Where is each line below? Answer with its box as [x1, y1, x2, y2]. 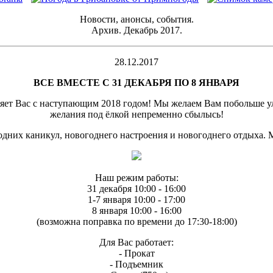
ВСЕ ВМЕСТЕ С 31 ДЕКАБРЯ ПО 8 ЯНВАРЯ [34, 77, 239, 88]
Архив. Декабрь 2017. [91, 25, 182, 36]
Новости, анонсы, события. [79, 14, 194, 25]
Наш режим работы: [94, 172, 179, 183]
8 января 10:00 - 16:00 [91, 205, 182, 216]
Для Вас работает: [99, 237, 174, 248]
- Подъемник [110, 259, 163, 270]
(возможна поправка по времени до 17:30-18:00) [36, 216, 237, 227]
